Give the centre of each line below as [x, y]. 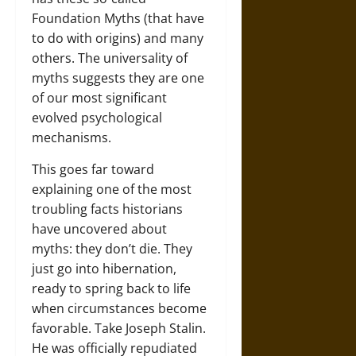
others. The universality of [110, 58]
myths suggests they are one [118, 78]
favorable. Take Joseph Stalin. [119, 329]
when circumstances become [119, 309]
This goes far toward [93, 170]
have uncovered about [99, 229]
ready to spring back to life [111, 289]
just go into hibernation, [104, 269]
